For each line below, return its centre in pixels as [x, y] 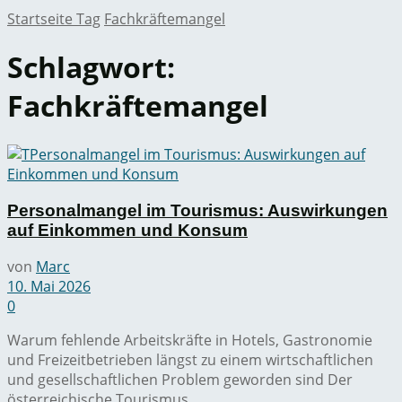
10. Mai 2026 [49, 287]
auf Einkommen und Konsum [127, 230]
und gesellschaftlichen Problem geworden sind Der [180, 380]
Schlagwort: [91, 67]
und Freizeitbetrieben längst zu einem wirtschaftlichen [190, 360]
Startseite [42, 19]
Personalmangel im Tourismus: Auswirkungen [197, 210]
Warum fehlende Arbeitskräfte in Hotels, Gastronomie [190, 341]
